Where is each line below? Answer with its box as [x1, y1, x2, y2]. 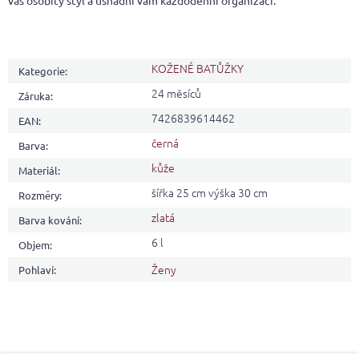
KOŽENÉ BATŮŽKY [151, 60, 244, 77]
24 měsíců [151, 85, 201, 102]
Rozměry [18, 188, 59, 203]
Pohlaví [18, 263, 54, 277]
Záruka [18, 89, 50, 103]
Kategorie [18, 64, 65, 79]
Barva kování [18, 213, 79, 228]
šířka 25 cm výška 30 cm [151, 184, 268, 201]
